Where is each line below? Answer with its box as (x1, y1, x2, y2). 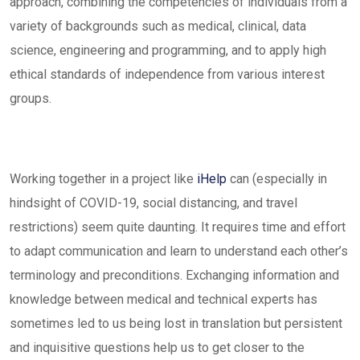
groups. (10, 91, 51, 106)
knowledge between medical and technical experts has (10, 292, 317, 307)
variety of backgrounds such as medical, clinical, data (10, 18, 306, 34)
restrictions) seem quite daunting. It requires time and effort (10, 219, 346, 235)
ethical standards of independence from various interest (10, 67, 325, 82)
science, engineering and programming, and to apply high (10, 43, 326, 58)
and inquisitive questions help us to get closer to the (10, 340, 305, 355)
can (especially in (227, 171, 327, 186)
